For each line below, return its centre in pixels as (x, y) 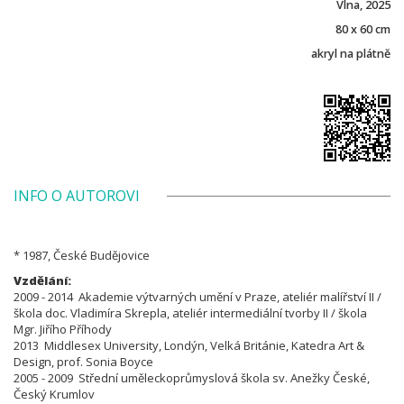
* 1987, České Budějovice (82, 255)
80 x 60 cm (363, 29)
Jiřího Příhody (76, 329)
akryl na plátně (351, 53)
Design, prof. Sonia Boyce (83, 361)
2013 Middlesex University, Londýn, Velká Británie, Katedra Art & (189, 345)
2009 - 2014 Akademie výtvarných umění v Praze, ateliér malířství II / (197, 296)
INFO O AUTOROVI (77, 195)
